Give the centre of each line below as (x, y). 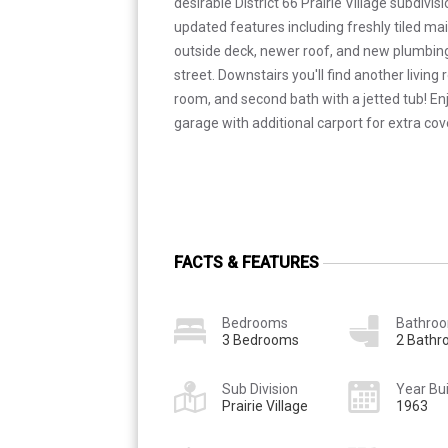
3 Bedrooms (260, 339)
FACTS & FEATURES (246, 262)
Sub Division (260, 388)
